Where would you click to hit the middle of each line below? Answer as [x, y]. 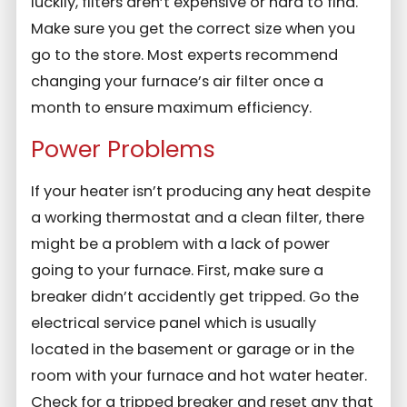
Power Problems [124, 149]
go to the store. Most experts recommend [185, 55]
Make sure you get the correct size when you [194, 28]
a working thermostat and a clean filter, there [198, 217]
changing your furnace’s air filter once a [178, 81]
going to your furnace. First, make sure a [178, 270]
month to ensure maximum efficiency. [172, 107]
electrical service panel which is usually [174, 323]
